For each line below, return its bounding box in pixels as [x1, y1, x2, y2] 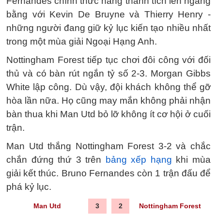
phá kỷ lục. [6, 182, 51, 192]
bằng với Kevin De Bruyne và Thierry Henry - [6, 9, 211, 19]
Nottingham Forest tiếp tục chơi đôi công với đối [6, 55, 211, 65]
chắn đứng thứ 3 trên [6, 155, 106, 165]
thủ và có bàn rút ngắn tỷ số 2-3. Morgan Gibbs [6, 68, 211, 78]
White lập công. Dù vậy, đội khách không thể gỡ [6, 82, 211, 92]
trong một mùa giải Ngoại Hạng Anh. [6, 36, 157, 46]
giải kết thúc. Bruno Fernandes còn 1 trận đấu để [6, 168, 211, 178]
